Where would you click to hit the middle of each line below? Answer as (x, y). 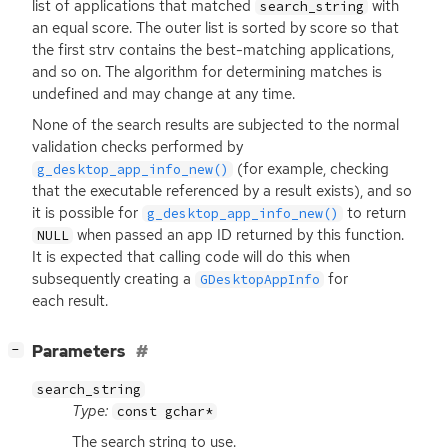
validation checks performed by (137, 146)
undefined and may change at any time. (163, 93)
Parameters (80, 351)
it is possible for (87, 212)
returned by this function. (318, 234)
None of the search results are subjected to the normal (215, 124)
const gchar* (164, 411)
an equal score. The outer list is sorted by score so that (215, 27)
